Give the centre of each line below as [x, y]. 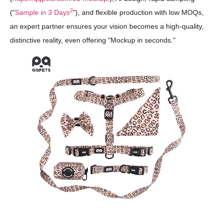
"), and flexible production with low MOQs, [138, 13]
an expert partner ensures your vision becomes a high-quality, [107, 27]
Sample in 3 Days [42, 13]
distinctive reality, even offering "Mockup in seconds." [93, 40]
